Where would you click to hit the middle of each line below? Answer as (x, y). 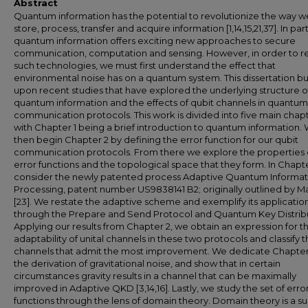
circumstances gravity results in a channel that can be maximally (155, 276)
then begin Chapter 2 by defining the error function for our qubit (156, 140)
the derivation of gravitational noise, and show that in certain (147, 263)
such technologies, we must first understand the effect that (145, 65)
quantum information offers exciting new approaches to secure (155, 41)
